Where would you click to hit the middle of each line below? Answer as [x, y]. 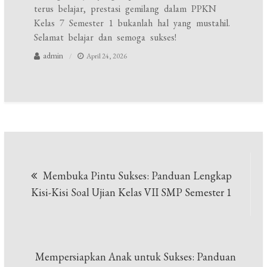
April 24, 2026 [107, 56]
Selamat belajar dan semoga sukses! [105, 37]
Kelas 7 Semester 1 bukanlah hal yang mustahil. [132, 23]
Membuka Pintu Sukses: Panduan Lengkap [138, 176]
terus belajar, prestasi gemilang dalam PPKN [125, 9]
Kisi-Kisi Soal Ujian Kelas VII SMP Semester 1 [132, 193]
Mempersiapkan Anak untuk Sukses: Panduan [135, 257]
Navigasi [66, 159]
